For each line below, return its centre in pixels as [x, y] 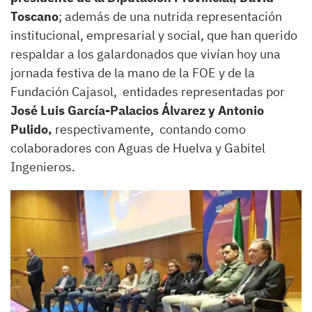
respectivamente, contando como [149, 129]
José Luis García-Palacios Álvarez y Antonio [137, 110]
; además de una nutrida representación [170, 16]
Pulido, [31, 129]
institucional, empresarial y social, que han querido [154, 35]
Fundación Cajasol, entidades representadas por [148, 91]
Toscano [34, 16]
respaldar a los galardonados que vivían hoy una [146, 54]
